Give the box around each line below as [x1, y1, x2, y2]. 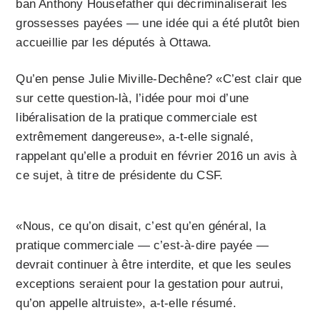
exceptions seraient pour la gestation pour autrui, [16, 276, 284, 291]
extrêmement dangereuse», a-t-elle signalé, [16, 129, 254, 144]
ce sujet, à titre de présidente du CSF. [16, 168, 224, 182]
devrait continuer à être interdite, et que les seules [16, 257, 292, 271]
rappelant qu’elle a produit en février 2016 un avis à [16, 149, 297, 163]
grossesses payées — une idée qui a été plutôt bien [16, 16, 300, 30]
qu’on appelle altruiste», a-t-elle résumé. [16, 296, 236, 310]
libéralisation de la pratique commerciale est [16, 110, 258, 124]
